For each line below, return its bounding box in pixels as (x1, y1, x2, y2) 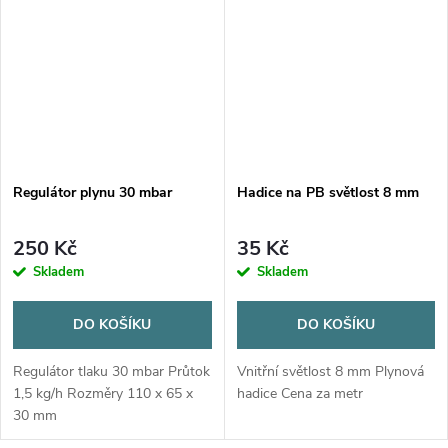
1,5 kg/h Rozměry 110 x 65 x (13, 383, 193, 403)
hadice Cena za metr (236, 383, 363, 403)
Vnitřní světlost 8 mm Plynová (236, 361, 424, 381)
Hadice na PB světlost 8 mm (236, 183, 419, 203)
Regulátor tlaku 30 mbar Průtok (13, 361, 210, 381)
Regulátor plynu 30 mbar (13, 183, 172, 203)
